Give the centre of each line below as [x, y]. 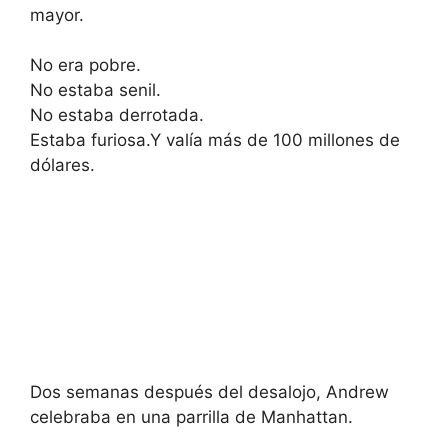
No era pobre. [85, 65]
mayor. [57, 14]
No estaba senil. [95, 90]
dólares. [62, 165]
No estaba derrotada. [117, 115]
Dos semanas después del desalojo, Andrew [209, 392]
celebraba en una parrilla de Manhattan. [191, 417]
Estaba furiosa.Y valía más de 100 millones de [215, 140]
